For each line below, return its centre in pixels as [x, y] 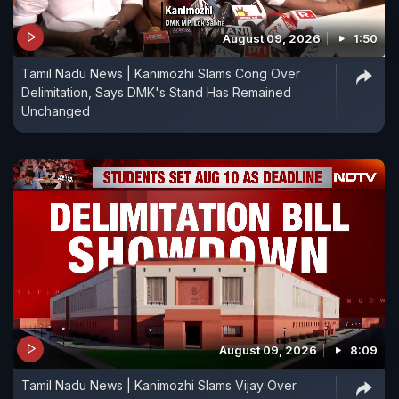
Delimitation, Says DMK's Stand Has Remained [156, 92]
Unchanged [56, 110]
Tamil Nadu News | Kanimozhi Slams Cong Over [161, 73]
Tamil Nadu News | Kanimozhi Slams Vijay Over [159, 385]
